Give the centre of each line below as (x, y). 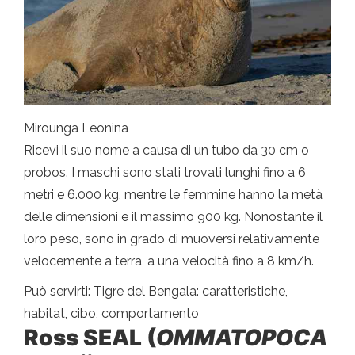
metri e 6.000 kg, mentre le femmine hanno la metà (173, 194)
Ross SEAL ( (90, 337)
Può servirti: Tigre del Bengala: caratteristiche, (156, 291)
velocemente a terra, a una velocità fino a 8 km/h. (169, 261)
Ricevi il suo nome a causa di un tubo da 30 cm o (166, 150)
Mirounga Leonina (76, 128)
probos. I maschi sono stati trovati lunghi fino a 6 (165, 172)
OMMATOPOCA (242, 337)
